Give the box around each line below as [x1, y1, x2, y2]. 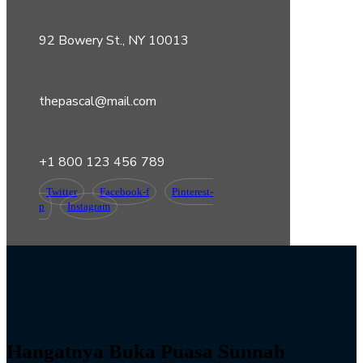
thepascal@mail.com [39, 92, 156, 110]
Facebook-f [100, 185, 149, 198]
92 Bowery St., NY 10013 [39, 31, 189, 49]
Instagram [67, 199, 110, 212]
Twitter [46, 185, 77, 198]
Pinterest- [172, 185, 213, 198]
